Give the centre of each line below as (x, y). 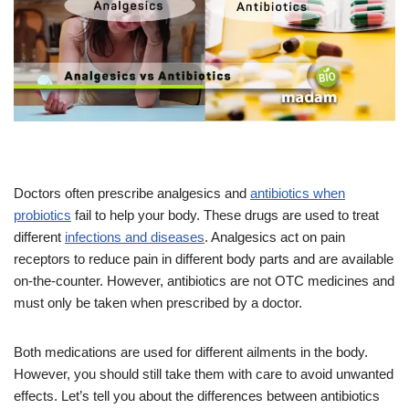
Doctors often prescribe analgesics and (132, 194)
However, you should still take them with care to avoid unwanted (204, 374)
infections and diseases (135, 237)
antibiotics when (298, 194)
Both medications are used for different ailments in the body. (191, 352)
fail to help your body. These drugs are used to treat (225, 215)
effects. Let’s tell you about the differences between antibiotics (197, 396)
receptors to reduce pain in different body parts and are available (204, 259)
